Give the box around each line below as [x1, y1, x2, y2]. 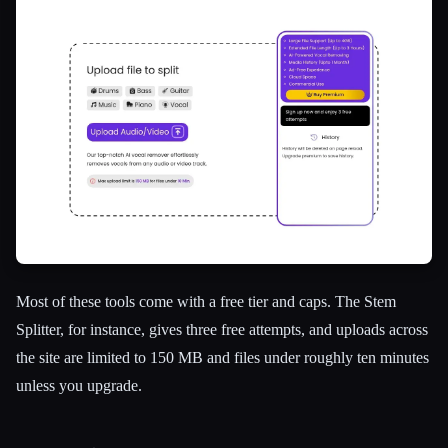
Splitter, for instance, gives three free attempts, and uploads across [16, 320, 428, 338]
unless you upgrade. [16, 376, 142, 394]
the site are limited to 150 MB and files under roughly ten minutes [16, 348, 429, 366]
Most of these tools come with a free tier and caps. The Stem [16, 292, 396, 310]
